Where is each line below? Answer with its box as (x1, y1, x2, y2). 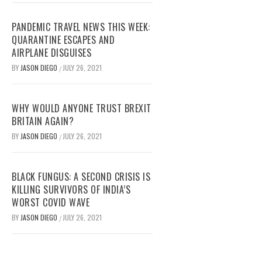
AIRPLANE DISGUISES (12, 46, 91, 60)
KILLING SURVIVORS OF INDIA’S (12, 182, 130, 197)
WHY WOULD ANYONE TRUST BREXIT (12, 101, 151, 116)
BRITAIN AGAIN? (12, 114, 74, 129)
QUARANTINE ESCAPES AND (12, 33, 115, 47)
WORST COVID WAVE (12, 195, 89, 210)
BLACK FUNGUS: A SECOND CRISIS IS (12, 170, 150, 184)
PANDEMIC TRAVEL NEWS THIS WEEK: (12, 20, 150, 35)
